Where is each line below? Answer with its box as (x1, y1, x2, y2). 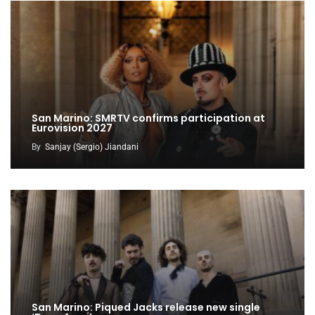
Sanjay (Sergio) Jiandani (45, 141, 139, 152)
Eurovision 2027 (32, 120, 112, 135)
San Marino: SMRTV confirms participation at (32, 110, 265, 125)
